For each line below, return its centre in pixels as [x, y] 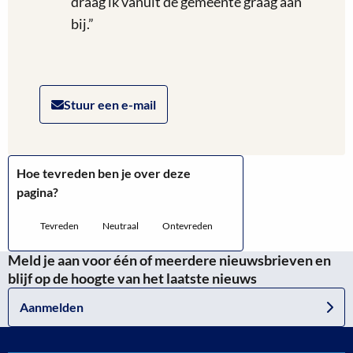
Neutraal [121, 226]
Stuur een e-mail [110, 104]
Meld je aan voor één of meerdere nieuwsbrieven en [169, 260]
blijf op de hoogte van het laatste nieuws [132, 278]
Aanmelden [52, 307]
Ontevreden [188, 226]
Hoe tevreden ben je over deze [104, 173]
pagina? [37, 192]
